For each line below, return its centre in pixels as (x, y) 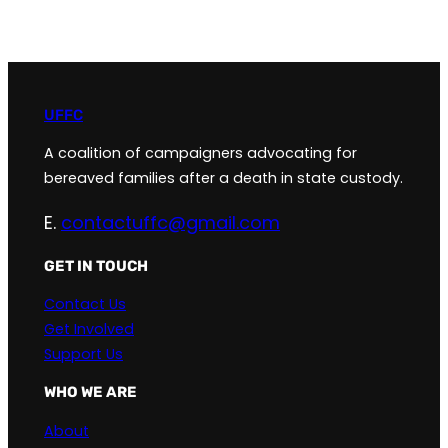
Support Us (83, 354)
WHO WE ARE (90, 392)
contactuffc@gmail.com (170, 222)
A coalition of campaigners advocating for (200, 152)
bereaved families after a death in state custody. (223, 177)
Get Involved (89, 329)
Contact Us (85, 304)
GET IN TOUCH (96, 265)
